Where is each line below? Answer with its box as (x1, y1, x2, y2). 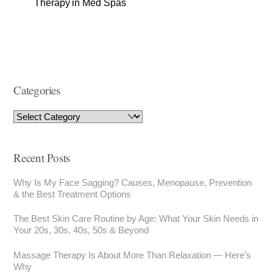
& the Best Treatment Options (13, 189, 132, 200)
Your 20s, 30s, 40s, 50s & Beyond (13, 225, 149, 236)
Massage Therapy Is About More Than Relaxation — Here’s (13, 249, 252, 260)
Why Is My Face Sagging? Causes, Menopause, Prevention (13, 177, 252, 188)
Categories (13, 82, 60, 97)
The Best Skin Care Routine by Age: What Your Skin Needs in (13, 213, 259, 224)
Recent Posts (13, 150, 70, 166)
